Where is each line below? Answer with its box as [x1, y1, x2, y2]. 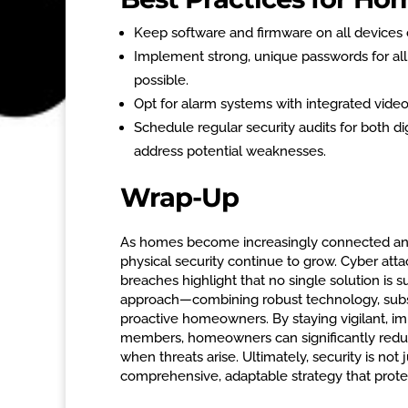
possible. [134, 71, 189, 88]
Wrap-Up [120, 180, 239, 213]
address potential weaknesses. [134, 142, 326, 159]
